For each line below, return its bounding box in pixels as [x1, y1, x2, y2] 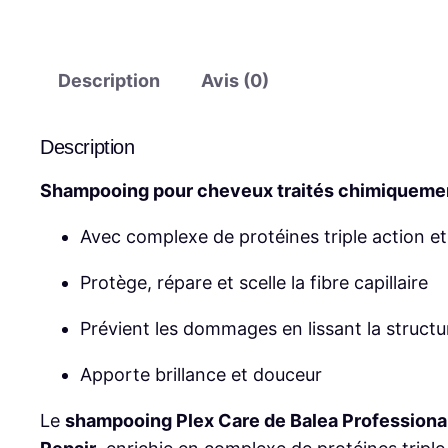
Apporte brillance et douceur [80, 363, 322, 385]
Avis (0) [201, 70, 269, 92]
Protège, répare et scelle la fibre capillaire [80, 271, 428, 293]
